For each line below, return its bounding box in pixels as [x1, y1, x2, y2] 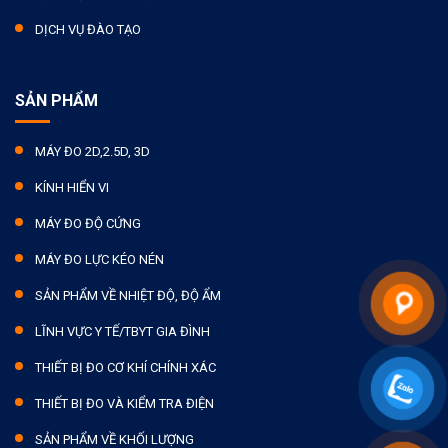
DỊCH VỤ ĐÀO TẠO [35, 21, 141, 37]
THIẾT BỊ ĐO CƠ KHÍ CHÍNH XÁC [35, 359, 216, 375]
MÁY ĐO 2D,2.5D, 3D [35, 143, 150, 159]
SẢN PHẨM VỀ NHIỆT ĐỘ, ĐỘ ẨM [35, 287, 221, 303]
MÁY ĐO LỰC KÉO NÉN [35, 251, 164, 267]
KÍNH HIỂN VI [35, 179, 109, 195]
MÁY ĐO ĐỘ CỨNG [35, 215, 141, 231]
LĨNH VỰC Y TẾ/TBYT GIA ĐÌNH [35, 323, 210, 339]
